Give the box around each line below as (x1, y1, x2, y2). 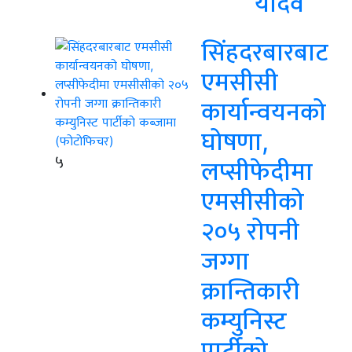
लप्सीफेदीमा (201, 156, 313, 187)
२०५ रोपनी (201, 215, 299, 247)
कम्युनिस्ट (201, 305, 287, 336)
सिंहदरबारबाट (201, 36, 328, 68)
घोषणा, (201, 126, 269, 157)
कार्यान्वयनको (201, 96, 326, 127)
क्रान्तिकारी (201, 275, 299, 306)
